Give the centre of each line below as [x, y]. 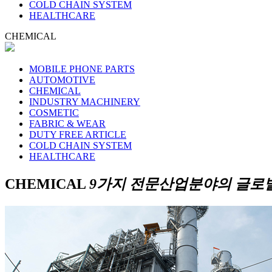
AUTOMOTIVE [62, 80]
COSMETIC [54, 112]
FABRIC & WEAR [67, 123]
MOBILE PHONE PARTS [82, 69]
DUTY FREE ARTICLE [78, 134]
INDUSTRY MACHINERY [85, 101]
